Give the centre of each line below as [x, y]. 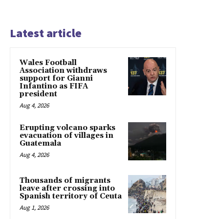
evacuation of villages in [66, 136]
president [38, 94]
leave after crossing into [67, 189]
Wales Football [48, 63]
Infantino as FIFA [54, 87]
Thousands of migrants [65, 181]
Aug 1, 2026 [34, 208]
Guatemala [40, 144]
